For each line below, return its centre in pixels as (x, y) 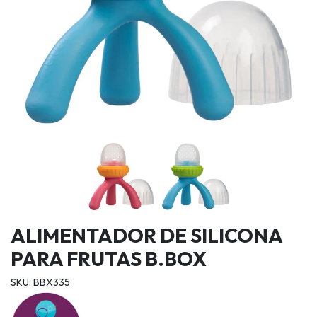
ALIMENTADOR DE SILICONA (146, 235)
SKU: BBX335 (40, 282)
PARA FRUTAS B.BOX (109, 258)
